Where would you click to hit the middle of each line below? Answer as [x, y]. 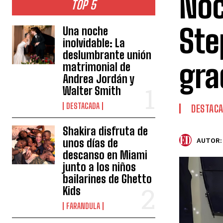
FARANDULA [83, 206]
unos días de [91, 143]
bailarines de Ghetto [108, 179]
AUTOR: [209, 140]
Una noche [86, 31]
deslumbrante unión [107, 55]
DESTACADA [83, 106]
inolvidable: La [94, 43]
